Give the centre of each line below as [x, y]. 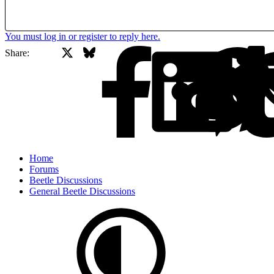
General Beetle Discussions [82, 191]
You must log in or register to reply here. [83, 37]
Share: [17, 53]
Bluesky [110, 52]
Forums [44, 169]
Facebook [236, 52]
